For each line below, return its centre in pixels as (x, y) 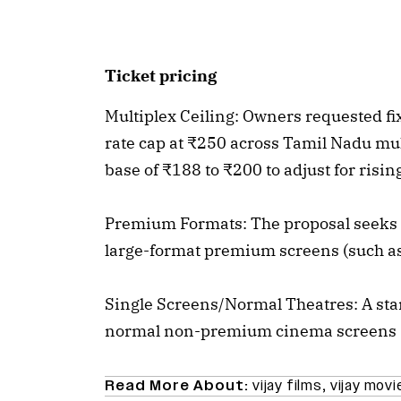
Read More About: (179, 386)
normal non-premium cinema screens (251, 331)
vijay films (287, 386)
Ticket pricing (161, 76)
